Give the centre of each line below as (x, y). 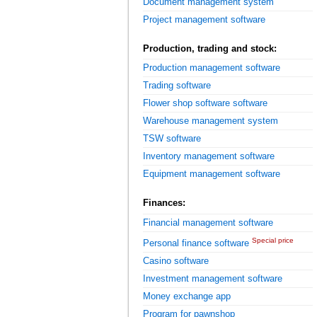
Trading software (177, 86)
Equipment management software (212, 174)
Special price (273, 240)
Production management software (212, 68)
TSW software (172, 139)
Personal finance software (196, 243)
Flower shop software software (205, 103)
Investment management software (213, 278)
